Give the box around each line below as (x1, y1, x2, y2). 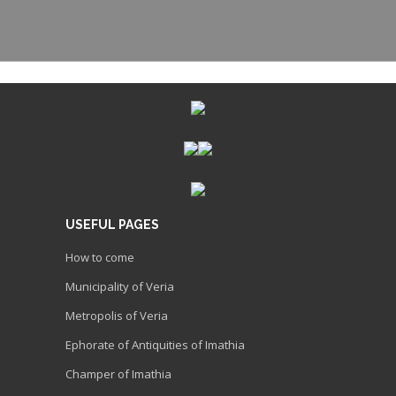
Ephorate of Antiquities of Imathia (65, 336, 245, 353)
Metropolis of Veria (65, 307, 168, 324)
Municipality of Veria (65, 278, 174, 294)
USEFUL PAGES (65, 217, 159, 232)
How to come (65, 248, 134, 265)
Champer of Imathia (65, 365, 171, 382)
